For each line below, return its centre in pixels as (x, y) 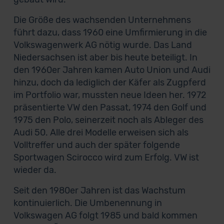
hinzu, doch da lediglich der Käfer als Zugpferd (109, 82)
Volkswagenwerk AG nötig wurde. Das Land (102, 45)
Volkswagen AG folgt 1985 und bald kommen (105, 215)
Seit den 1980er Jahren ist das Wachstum (99, 190)
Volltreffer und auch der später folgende (96, 145)
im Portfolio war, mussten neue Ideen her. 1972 (110, 95)
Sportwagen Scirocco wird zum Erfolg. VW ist (106, 157)
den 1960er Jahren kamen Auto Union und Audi (112, 70)
